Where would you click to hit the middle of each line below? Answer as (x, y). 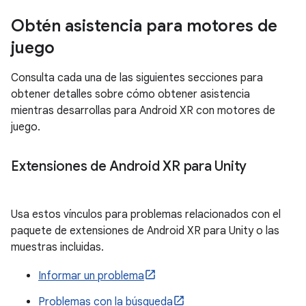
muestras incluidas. (57, 247)
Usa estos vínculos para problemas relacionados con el (146, 214)
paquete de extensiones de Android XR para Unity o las (145, 231)
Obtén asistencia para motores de (144, 26)
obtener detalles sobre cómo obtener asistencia (130, 94)
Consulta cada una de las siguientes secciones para (137, 78)
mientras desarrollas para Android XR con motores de (143, 111)
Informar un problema (91, 276)
